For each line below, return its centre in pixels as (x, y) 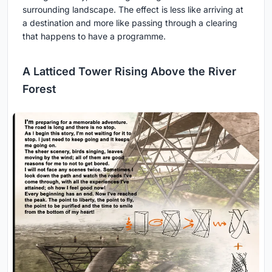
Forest (39, 89)
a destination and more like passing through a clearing (130, 22)
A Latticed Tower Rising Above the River (129, 71)
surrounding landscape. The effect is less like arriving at (133, 9)
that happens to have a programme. (94, 36)
